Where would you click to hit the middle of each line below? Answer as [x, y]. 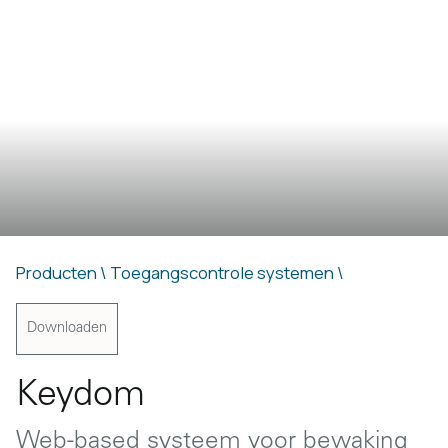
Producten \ [63, 272]
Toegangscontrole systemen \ [227, 272]
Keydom [80, 397]
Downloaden [67, 329]
